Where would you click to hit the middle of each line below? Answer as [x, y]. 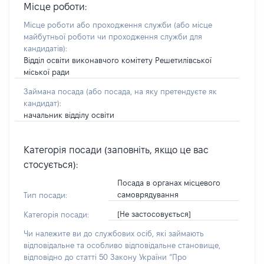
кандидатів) [44, 48]
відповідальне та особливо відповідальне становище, [122, 245]
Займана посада [55, 91]
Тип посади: [45, 195]
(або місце [193, 25]
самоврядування [148, 194]
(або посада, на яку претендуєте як [151, 91]
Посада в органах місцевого [169, 183]
